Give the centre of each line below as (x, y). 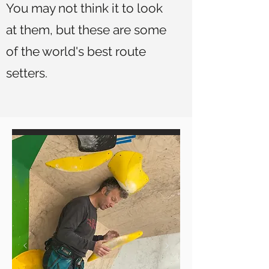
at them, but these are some (86, 30)
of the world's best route (76, 52)
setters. (28, 73)
